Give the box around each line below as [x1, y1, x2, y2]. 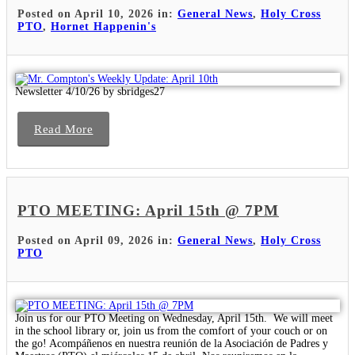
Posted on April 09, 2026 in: [17, 235, 177, 247]
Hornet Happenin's [51, 20, 156, 32]
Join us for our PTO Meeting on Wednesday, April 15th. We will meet [15, 312, 333, 325]
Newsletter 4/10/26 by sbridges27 [15, 85, 165, 97]
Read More [34, 122, 94, 136]
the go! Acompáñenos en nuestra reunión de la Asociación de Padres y [15, 338, 328, 350]
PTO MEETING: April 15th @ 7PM [17, 202, 279, 219]
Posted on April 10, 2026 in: [17, 7, 177, 20]
